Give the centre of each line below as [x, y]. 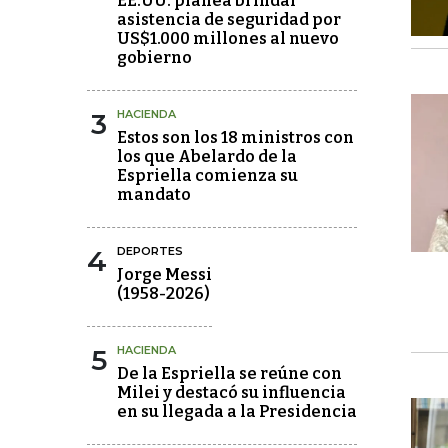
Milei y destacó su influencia [231, 392]
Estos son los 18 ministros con [235, 137]
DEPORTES [150, 251]
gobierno [154, 57]
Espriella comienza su [207, 175]
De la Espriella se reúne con [229, 373]
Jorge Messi [164, 274]
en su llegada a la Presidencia [237, 411]
